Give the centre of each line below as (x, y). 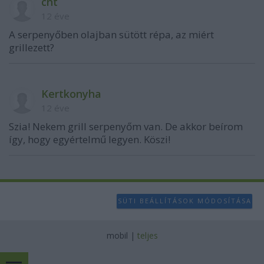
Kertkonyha (71, 93)
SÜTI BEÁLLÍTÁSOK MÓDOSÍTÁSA (184, 201)
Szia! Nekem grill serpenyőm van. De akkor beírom (126, 126)
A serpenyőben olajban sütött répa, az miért (111, 34)
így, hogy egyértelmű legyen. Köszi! (90, 139)
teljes (147, 235)
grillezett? (32, 47)
